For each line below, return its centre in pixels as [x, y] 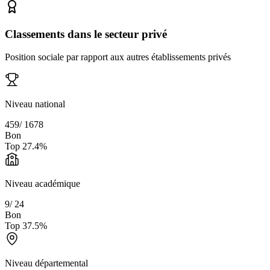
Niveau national [35, 104]
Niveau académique [42, 184]
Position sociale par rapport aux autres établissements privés [118, 57]
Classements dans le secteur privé [86, 34]
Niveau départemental [46, 263]
